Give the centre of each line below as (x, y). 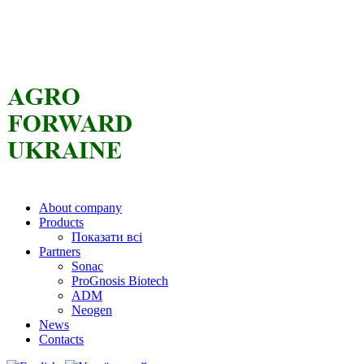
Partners (60, 251)
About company (80, 208)
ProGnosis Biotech (120, 281)
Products (61, 222)
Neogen (92, 310)
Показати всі (107, 237)
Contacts (61, 339)
